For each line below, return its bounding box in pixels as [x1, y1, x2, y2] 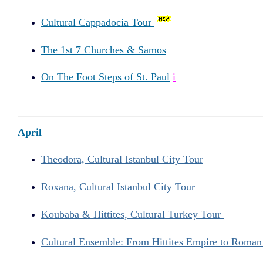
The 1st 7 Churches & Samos [41, 43, 166, 56]
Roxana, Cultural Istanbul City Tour [41, 181, 195, 193]
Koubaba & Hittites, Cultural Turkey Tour [41, 208, 224, 221]
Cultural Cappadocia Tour [41, 16, 154, 28]
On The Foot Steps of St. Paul [41, 71, 170, 83]
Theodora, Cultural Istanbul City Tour [41, 153, 203, 166]
